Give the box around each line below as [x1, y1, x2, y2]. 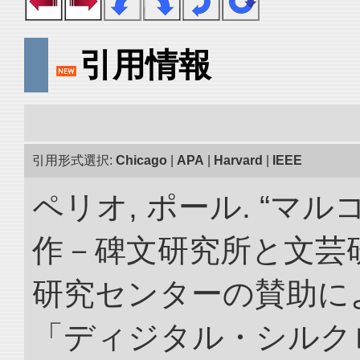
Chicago [116, 153, 167, 167]
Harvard [214, 153, 263, 167]
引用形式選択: [32, 153, 116, 167]
